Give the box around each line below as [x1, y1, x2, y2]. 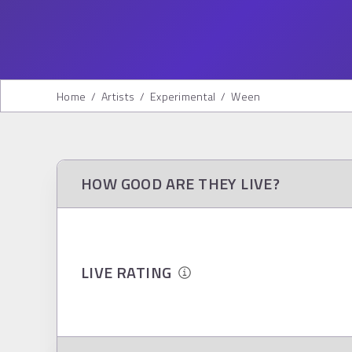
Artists [101, 88, 135, 104]
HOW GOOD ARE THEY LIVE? [81, 171, 280, 196]
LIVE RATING [81, 259, 179, 284]
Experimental [150, 88, 216, 104]
